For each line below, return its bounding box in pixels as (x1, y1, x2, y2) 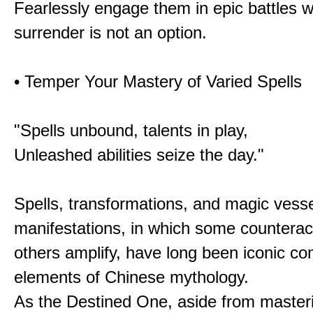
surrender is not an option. (14, 23, 207, 42)
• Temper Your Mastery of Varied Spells (14, 72, 302, 91)
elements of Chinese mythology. (14, 268, 249, 286)
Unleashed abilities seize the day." (14, 145, 264, 164)
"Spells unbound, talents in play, (14, 121, 248, 140)
